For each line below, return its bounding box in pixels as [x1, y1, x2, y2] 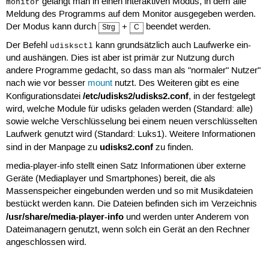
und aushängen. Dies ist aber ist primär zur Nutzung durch [5, 52, 234, 64]
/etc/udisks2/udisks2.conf [82, 89, 189, 102]
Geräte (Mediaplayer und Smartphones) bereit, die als [5, 174, 216, 185]
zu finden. [153, 142, 193, 153]
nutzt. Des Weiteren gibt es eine [112, 77, 239, 89]
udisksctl [49, 41, 93, 50]
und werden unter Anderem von [123, 212, 249, 223]
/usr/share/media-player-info [5, 211, 124, 223]
